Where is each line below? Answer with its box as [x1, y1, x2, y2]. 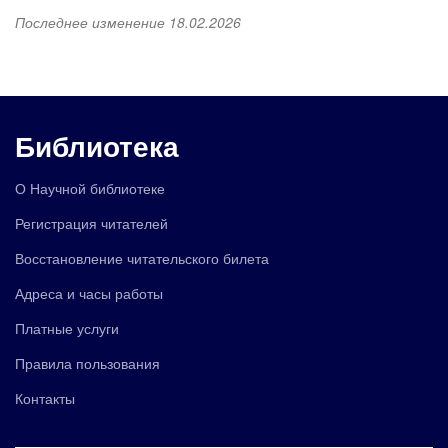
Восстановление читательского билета [15, 247, 269, 269]
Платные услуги [15, 317, 119, 339]
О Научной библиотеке [15, 177, 165, 199]
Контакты [15, 387, 75, 409]
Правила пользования [15, 352, 160, 374]
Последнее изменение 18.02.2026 [15, 11, 241, 32]
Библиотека [15, 125, 179, 167]
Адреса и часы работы [15, 282, 163, 304]
